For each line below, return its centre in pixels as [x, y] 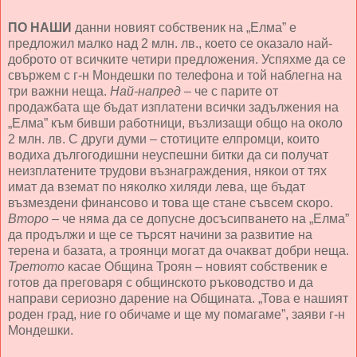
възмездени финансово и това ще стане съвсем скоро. [171, 203]
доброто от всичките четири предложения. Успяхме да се [177, 60]
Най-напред [145, 92]
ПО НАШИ [40, 28]
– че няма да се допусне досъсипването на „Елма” [199, 219]
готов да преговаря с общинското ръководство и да [161, 283]
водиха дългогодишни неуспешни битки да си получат [168, 155]
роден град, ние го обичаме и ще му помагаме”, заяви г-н [177, 315]
